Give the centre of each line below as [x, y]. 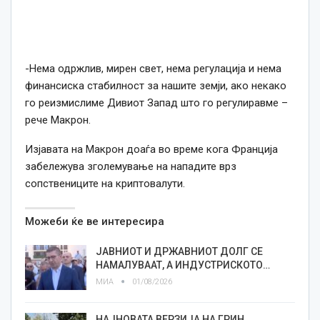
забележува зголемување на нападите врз [131, 166]
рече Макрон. [58, 120]
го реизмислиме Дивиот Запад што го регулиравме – [156, 102]
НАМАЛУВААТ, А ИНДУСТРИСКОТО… [183, 265]
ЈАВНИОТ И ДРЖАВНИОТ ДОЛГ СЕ [179, 251]
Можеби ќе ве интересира [95, 221]
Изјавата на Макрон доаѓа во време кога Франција [151, 149]
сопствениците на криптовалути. [105, 183]
